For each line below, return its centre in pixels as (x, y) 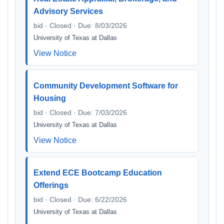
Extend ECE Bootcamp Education (98, 173)
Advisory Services (68, 11)
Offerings (51, 185)
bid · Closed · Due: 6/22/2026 (80, 199)
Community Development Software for (106, 86)
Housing (50, 98)
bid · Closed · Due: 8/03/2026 (80, 25)
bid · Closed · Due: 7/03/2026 (80, 112)
